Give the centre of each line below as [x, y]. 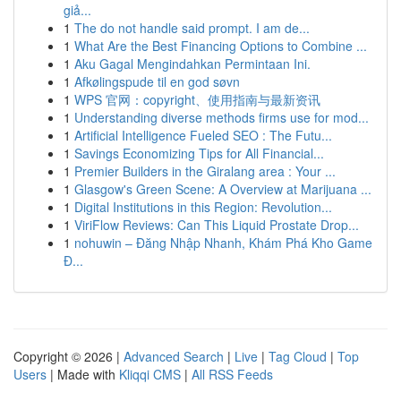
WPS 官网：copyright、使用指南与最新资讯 [197, 99]
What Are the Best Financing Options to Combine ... [221, 46]
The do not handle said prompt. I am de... [192, 28]
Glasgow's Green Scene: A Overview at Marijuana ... [223, 189]
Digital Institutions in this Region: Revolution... [203, 207]
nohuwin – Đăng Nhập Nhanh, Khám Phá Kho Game [223, 243]
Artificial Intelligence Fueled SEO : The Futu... [203, 135]
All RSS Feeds [232, 374]
